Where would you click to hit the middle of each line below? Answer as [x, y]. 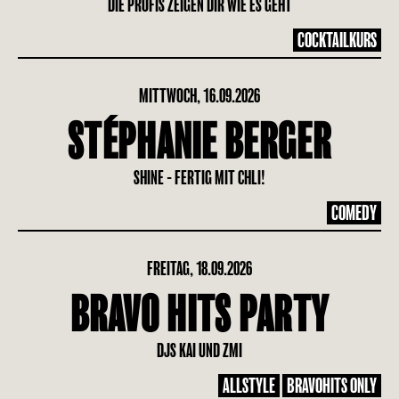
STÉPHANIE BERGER [199, 142]
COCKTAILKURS [337, 40]
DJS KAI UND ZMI [199, 350]
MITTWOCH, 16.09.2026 [199, 96]
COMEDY [354, 213]
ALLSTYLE [249, 386]
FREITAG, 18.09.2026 [199, 269]
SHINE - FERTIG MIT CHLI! [199, 178]
